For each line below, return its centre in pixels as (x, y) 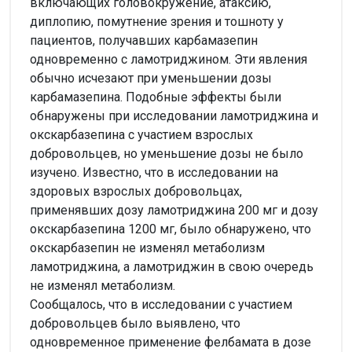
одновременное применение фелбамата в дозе (170, 342)
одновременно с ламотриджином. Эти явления (169, 59)
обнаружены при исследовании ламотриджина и (174, 115)
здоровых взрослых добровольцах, (136, 191)
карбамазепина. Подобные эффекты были (156, 97)
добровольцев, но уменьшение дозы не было (167, 153)
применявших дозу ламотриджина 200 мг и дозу (174, 210)
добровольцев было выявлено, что (135, 323)
